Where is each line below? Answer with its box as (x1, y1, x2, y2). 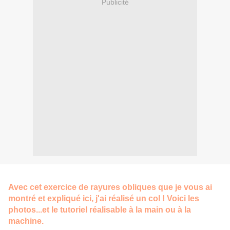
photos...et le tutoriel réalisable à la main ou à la (8, 204, 191, 214)
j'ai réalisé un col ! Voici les (93, 193, 199, 203)
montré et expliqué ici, (8, 193, 93, 203)
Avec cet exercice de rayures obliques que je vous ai (8, 182, 212, 191)
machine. (8, 216, 44, 225)
